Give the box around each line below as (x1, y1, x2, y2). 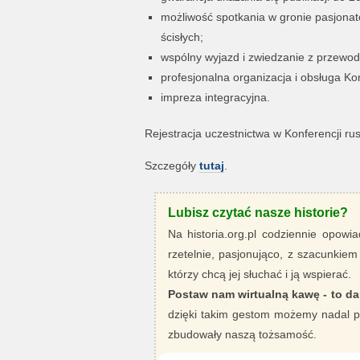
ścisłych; (160, 31, 203, 43)
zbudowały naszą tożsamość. (167, 328, 317, 341)
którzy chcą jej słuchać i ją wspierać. (167, 268, 351, 280)
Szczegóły (144, 159, 199, 172)
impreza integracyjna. (160, 91, 270, 104)
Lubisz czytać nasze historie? (167, 206, 348, 219)
